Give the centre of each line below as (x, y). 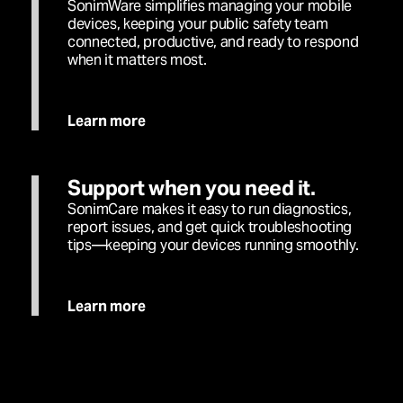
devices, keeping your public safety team (198, 23)
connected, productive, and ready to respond (213, 41)
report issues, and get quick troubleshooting (210, 227)
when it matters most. (137, 59)
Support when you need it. (192, 188)
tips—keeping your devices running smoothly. (213, 245)
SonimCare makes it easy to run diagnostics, (210, 209)
